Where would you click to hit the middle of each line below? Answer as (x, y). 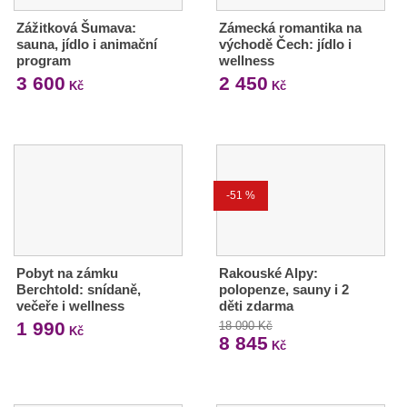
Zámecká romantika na (290, 27)
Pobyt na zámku (67, 273)
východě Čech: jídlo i (285, 44)
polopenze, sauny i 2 (283, 289)
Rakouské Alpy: (268, 273)
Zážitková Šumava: (76, 27)
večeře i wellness (70, 305)
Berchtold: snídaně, (79, 289)
